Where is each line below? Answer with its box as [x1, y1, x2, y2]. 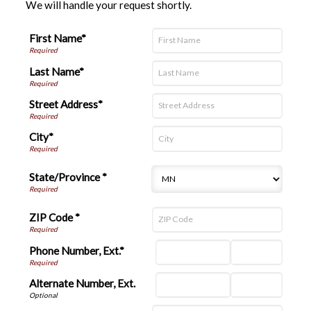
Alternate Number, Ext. [28, 276, 135, 289]
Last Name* [28, 65, 84, 78]
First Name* [28, 32, 86, 45]
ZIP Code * [28, 211, 80, 224]
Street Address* [28, 97, 103, 110]
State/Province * [28, 171, 107, 184]
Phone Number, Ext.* [28, 244, 124, 257]
